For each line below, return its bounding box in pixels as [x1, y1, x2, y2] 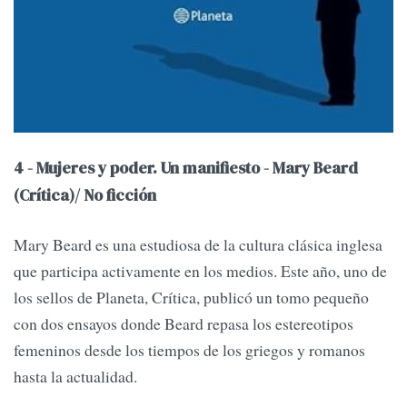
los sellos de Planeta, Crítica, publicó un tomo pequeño [14, 285, 369, 308]
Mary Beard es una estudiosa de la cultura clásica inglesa [14, 233, 382, 255]
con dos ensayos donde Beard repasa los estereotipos [14, 312, 353, 334]
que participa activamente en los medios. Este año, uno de [14, 259, 387, 282]
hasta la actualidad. [14, 364, 137, 387]
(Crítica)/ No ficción [14, 184, 156, 207]
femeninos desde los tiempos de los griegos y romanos [14, 338, 365, 361]
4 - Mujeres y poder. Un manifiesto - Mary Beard [14, 157, 358, 180]
